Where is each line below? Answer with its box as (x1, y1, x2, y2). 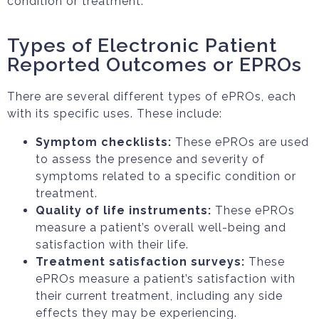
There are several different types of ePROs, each (7, 90, 296, 103)
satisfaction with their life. (36, 238, 189, 251)
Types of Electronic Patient (7, 34, 277, 56)
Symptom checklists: (36, 135, 172, 149)
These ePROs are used (172, 135, 309, 149)
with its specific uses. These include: (7, 107, 222, 120)
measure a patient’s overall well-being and (36, 221, 286, 234)
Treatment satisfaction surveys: (36, 255, 245, 268)
